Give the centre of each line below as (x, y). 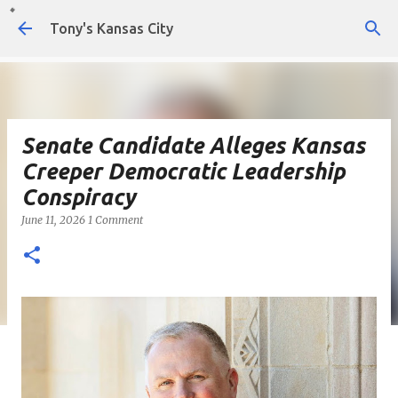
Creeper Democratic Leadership (183, 171)
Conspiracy (78, 197)
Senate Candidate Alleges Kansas (193, 146)
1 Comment (115, 220)
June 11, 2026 (55, 220)
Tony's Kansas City (111, 28)
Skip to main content (199, 22)
